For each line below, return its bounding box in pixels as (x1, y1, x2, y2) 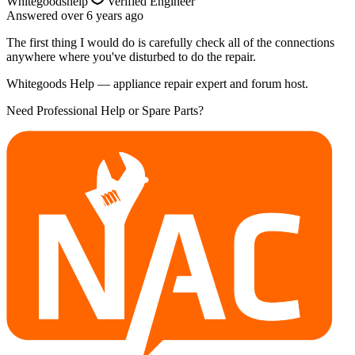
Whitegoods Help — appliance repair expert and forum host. (6, 76, 308, 90)
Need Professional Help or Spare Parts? (6, 103, 204, 117)
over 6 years (61, 8, 122, 22)
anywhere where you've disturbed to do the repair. (6, 49, 256, 63)
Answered (6, 8, 61, 22)
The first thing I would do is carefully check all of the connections (6, 35, 334, 49)
